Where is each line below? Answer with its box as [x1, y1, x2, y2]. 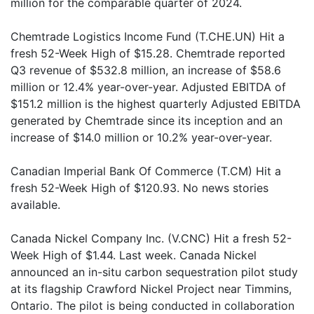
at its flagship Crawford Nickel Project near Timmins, [11, 282, 292, 296]
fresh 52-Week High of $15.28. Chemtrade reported [11, 46, 285, 60]
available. [11, 198, 60, 212]
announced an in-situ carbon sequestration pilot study [11, 265, 298, 279]
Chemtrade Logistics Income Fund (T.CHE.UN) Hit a [11, 29, 285, 43]
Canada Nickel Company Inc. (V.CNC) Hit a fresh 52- [11, 231, 292, 245]
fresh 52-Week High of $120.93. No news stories [11, 181, 268, 195]
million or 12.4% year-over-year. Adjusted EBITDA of [11, 80, 286, 94]
